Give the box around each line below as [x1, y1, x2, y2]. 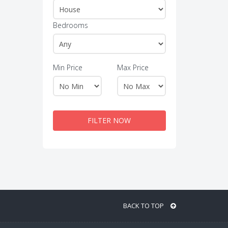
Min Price [52, 63, 82, 72]
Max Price [117, 63, 149, 72]
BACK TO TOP [123, 201, 165, 210]
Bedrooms [52, 20, 88, 30]
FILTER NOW [88, 116, 131, 125]
